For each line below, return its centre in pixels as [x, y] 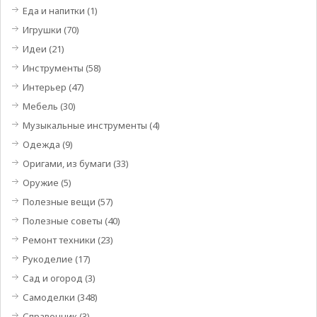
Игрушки [42, 30]
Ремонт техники [59, 240]
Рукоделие [47, 259]
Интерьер [44, 87]
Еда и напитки [53, 11]
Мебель [40, 106]
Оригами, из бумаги [67, 163]
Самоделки [48, 297]
